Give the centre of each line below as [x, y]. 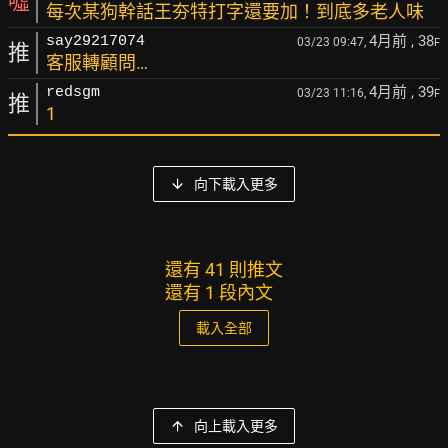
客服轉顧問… [97, 62]
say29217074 [95, 41]
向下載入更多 [236, 184]
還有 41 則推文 [224, 269]
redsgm [73, 92]
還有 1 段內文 [219, 292]
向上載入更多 [236, 426]
